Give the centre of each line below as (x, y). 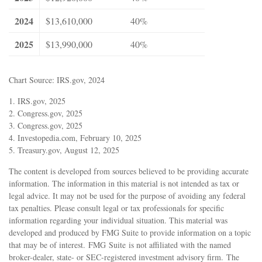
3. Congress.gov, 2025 (46, 126)
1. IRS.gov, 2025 (37, 101)
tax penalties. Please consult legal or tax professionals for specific (116, 208)
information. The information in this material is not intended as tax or (124, 184)
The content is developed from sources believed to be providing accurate (129, 171)
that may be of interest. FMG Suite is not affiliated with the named (120, 245)
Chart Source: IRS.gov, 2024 (57, 80)
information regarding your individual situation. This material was (118, 220)
